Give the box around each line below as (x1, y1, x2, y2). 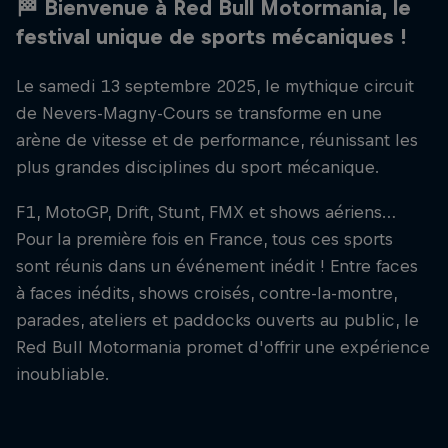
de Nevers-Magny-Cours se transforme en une (16, 102, 382, 123)
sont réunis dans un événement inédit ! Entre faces (16, 256, 418, 277)
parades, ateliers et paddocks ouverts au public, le (16, 310, 419, 331)
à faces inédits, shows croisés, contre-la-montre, (16, 283, 397, 304)
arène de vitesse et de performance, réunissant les (16, 129, 418, 150)
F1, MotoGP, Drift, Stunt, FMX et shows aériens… (16, 202, 396, 223)
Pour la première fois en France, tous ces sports (16, 229, 393, 250)
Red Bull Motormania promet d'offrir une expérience (16, 337, 430, 358)
